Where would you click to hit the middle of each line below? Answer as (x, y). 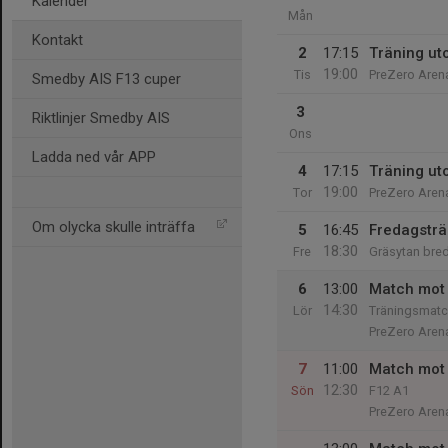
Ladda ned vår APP (94, 157)
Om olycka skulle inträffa (113, 227)
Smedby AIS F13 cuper (106, 79)
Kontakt (57, 40)
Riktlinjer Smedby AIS (101, 118)
